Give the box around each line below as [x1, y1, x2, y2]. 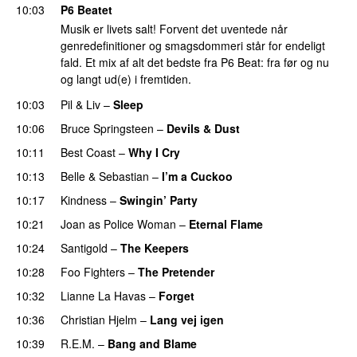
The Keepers [120, 239, 189, 256]
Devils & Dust [167, 120, 240, 136]
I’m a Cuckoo [162, 167, 233, 184]
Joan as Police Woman [61, 215, 176, 232]
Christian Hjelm [61, 311, 137, 328]
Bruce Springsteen [61, 120, 154, 136]
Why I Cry [128, 143, 180, 160]
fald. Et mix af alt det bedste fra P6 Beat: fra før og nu [61, 54, 329, 71]
